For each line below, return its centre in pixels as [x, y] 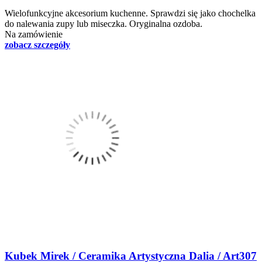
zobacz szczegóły [37, 45]
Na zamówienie [34, 35]
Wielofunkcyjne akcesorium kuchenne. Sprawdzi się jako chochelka [130, 13]
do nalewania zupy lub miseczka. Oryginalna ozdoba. [104, 24]
